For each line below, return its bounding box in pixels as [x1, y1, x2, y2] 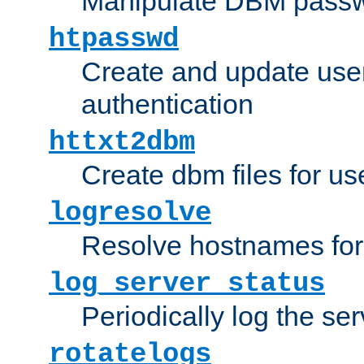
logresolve [49, 197, 211, 228]
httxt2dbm [49, 126, 195, 158]
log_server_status [49, 267, 325, 299]
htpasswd [49, 23, 179, 54]
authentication [81, 88, 253, 119]
